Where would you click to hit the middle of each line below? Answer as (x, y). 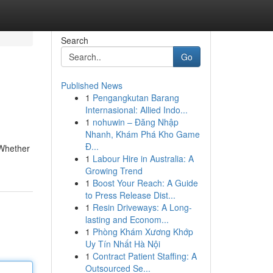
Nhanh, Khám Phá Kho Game (142, 134)
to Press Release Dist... (130, 195)
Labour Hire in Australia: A (143, 158)
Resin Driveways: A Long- (142, 207)
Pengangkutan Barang (136, 97)
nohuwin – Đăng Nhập (135, 122)
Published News (91, 85)
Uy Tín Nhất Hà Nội (122, 244)
